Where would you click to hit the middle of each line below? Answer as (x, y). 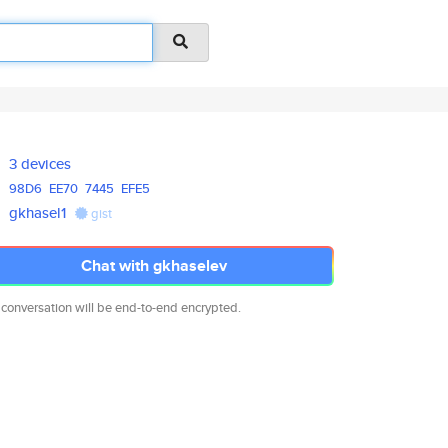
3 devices (40, 163)
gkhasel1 (38, 212)
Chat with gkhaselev (154, 265)
